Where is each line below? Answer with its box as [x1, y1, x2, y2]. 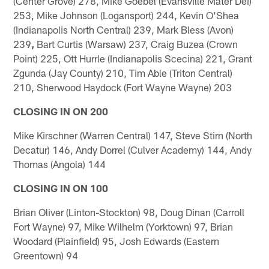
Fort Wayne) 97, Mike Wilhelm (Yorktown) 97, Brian [13, 220, 234, 232]
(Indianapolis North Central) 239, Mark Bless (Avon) [13, 23, 234, 35]
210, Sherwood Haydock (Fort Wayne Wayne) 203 [13, 80, 232, 93]
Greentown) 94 [13, 249, 79, 261]
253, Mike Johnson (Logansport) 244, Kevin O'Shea [13, 8, 240, 21]
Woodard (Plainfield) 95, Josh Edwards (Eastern [13, 234, 220, 247]
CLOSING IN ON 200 [13, 104, 109, 117]
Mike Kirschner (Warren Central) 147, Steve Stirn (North [13, 128, 253, 141]
